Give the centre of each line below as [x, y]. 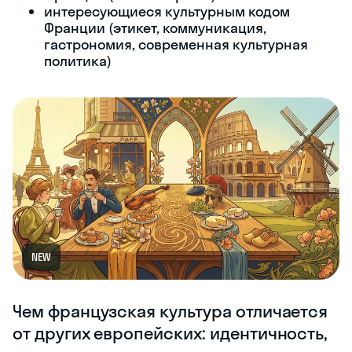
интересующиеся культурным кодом [167, 11]
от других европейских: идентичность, [170, 334]
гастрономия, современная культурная [176, 44]
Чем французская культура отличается [170, 312]
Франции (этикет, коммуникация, [155, 28]
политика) [78, 61]
